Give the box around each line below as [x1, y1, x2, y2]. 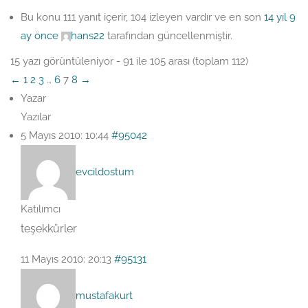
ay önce [21, 30, 58, 42]
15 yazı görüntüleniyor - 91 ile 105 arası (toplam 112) [10, 55, 248, 67]
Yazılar [21, 111, 51, 123]
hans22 [71, 30, 104, 42]
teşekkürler [21, 222, 77, 235]
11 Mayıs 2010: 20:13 [21, 253, 111, 265]
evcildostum [76, 165, 134, 178]
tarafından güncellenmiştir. [104, 30, 232, 42]
